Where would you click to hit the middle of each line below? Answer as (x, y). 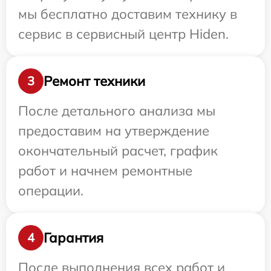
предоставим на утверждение (114, 131)
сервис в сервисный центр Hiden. (123, 34)
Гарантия (73, 237)
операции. (51, 191)
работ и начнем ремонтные (105, 171)
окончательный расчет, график (118, 151)
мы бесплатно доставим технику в (128, 14)
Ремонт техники (94, 81)
